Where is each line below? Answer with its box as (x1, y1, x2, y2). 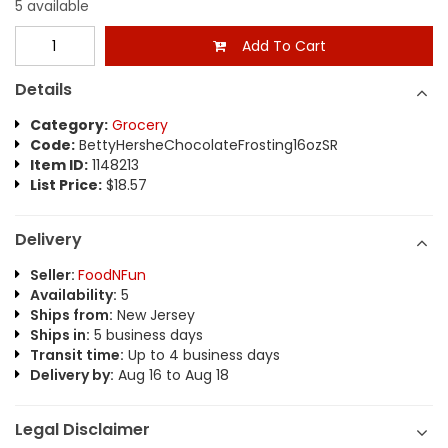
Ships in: (30, 325, 90, 345)
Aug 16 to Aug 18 (114, 365, 229, 385)
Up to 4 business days (124, 345, 280, 365)
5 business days (90, 325, 203, 345)
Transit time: (30, 345, 124, 365)
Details (15, 78, 72, 101)
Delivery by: (30, 365, 114, 385)
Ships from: (30, 305, 113, 325)
